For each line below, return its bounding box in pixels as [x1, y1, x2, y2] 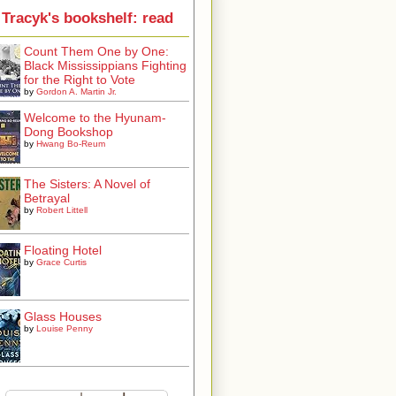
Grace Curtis [36, 256, 87, 267]
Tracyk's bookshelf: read [2, 10, 173, 27]
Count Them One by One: [24, 43, 169, 58]
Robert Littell [36, 204, 88, 215]
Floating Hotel [24, 242, 102, 257]
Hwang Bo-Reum [36, 138, 105, 148]
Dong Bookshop [24, 124, 113, 139]
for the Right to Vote [24, 72, 135, 87]
